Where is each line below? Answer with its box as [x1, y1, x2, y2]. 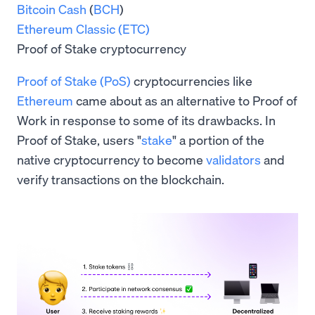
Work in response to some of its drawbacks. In [17, 112, 276, 129]
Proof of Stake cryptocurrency [17, 40, 186, 57]
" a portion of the [172, 131, 264, 148]
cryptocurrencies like [131, 72, 252, 89]
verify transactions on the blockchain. [17, 171, 224, 188]
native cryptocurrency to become [17, 151, 206, 168]
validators [206, 151, 261, 168]
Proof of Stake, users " [17, 131, 141, 148]
